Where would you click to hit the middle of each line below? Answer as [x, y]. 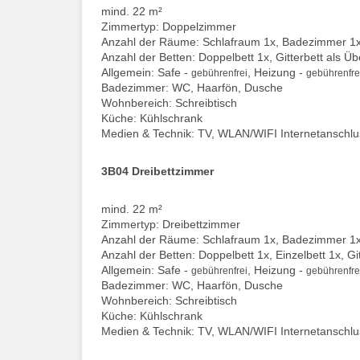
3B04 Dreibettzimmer [157, 171]
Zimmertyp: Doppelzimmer [169, 26]
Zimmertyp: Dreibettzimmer [171, 224]
